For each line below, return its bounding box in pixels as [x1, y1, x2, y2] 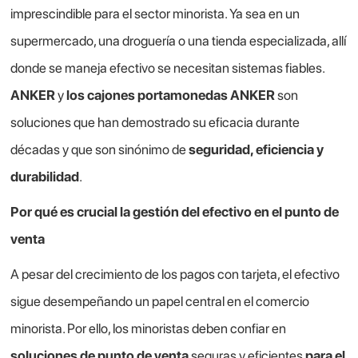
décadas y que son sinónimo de [10, 141, 189, 158]
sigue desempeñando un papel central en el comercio [10, 293, 310, 310]
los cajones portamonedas [66, 87, 229, 104]
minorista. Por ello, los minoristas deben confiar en [10, 320, 287, 337]
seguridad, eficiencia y [189, 141, 324, 158]
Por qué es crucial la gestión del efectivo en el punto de [10, 204, 340, 221]
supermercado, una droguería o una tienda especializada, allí [10, 33, 347, 50]
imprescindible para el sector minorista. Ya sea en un [10, 6, 300, 22]
